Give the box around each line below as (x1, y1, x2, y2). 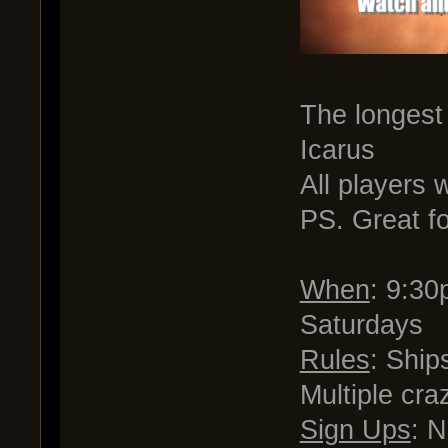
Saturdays (299, 309, 423, 340)
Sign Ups (299, 414, 411, 445)
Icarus (299, 134, 375, 165)
